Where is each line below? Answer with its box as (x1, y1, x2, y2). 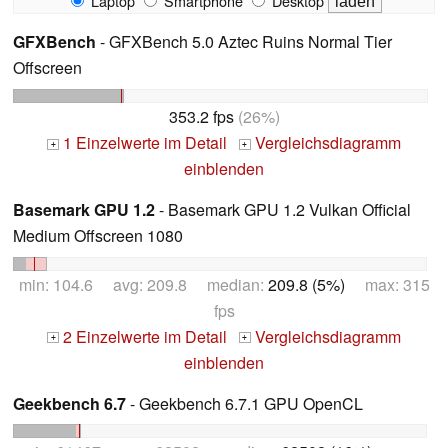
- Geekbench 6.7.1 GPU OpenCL (126, 391, 363, 415)
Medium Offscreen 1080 (13, 223, 183, 247)
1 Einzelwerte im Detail (59, 130, 227, 154)
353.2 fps (168, 104, 234, 128)
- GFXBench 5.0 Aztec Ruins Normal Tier (96, 29, 392, 53)
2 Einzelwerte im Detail (59, 324, 227, 348)
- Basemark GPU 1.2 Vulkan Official (155, 197, 411, 221)
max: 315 (344, 272, 430, 296)
